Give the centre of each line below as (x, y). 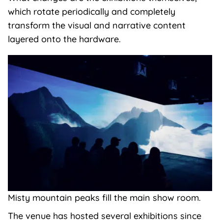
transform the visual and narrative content (96, 25)
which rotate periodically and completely (91, 11)
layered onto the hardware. (64, 39)
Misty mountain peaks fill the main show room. (104, 198)
